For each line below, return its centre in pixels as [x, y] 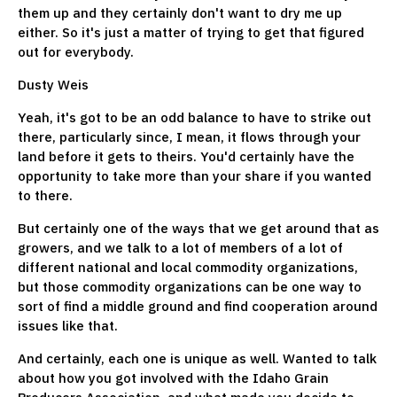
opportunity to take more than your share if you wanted [195, 175]
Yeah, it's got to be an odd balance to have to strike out [195, 117]
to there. [47, 195]
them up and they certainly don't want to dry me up [180, 12]
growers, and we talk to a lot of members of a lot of [180, 247]
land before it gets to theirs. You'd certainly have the [186, 156]
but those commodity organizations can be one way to [190, 286]
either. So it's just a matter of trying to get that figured [191, 32]
